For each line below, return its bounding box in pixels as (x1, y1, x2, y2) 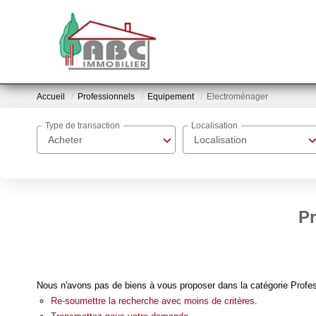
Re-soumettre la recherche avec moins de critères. (51, 295, 257, 306)
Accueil (37, 92, 65, 102)
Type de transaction (45, 121, 120, 131)
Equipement (147, 92, 194, 102)
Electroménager (207, 92, 268, 102)
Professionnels (78, 92, 135, 102)
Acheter (48, 134, 83, 145)
